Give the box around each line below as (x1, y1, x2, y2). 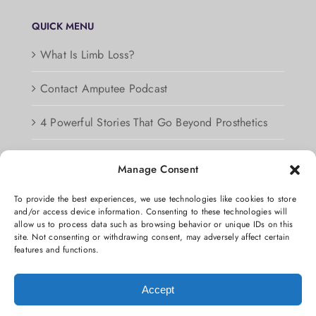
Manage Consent (117, 162, 199, 177)
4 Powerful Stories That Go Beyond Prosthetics (39, 114, 268, 131)
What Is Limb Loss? (39, 47, 135, 63)
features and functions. (14, 243, 99, 256)
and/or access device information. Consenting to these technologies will (14, 205, 288, 218)
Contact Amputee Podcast (39, 80, 168, 97)
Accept (142, 283, 174, 296)
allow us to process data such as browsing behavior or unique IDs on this (14, 218, 293, 231)
